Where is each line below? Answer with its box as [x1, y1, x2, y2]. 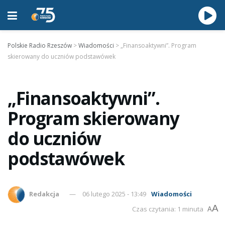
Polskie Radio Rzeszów [8, 41, 72, 50]
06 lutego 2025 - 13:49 [82, 189, 147, 198]
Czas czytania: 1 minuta [132, 204, 203, 213]
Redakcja [29, 189, 60, 198]
